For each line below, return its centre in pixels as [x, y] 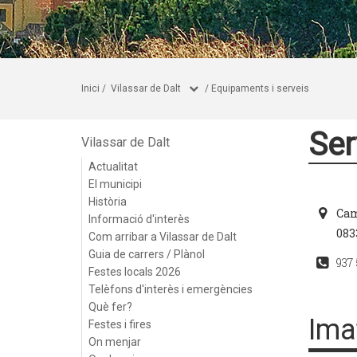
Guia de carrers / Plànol [147, 254]
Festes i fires [120, 324]
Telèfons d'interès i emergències [171, 289]
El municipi [115, 184]
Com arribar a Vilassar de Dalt [163, 237]
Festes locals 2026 [135, 272]
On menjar [115, 342]
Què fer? [110, 307]
